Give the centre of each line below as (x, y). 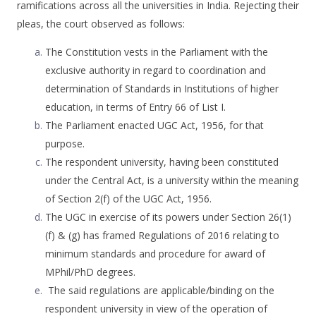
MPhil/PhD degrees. (90, 272)
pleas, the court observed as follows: (101, 23)
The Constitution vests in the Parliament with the (157, 51)
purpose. (65, 143)
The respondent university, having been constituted (162, 162)
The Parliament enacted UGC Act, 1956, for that (154, 125)
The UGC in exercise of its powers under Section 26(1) (168, 217)
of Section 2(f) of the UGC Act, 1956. (128, 198)
